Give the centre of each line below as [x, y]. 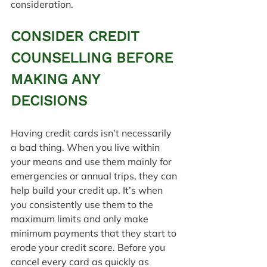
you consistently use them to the [83, 205]
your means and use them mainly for [92, 162]
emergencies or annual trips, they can [95, 176]
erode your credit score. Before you [89, 248]
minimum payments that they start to [95, 233]
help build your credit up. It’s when [88, 190]
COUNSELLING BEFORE [94, 58]
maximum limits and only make [81, 219]
